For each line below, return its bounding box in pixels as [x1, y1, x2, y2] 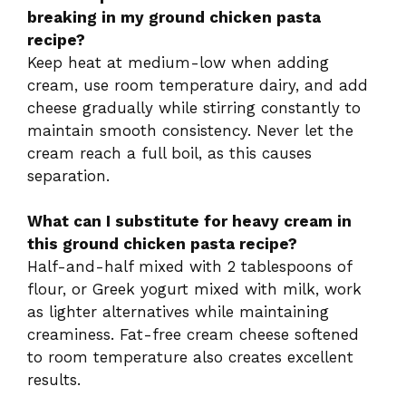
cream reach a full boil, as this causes [27, 143, 312, 162]
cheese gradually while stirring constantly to [27, 98, 361, 117]
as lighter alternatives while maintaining [27, 303, 329, 322]
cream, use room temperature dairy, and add [27, 75, 368, 94]
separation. [27, 166, 110, 185]
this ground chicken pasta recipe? [27, 235, 297, 254]
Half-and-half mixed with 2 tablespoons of [27, 257, 352, 276]
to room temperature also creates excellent [27, 348, 353, 367]
